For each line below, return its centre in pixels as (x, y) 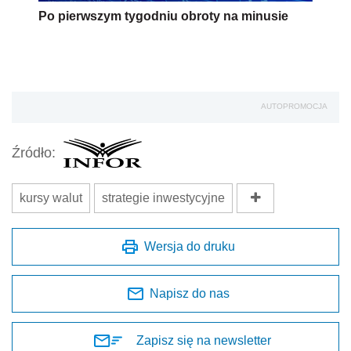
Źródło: (34, 153)
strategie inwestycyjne (163, 197)
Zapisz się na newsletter (204, 340)
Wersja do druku (190, 246)
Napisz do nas (190, 293)
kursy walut (51, 197)
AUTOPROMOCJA (294, 106)
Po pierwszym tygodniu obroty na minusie (163, 16)
